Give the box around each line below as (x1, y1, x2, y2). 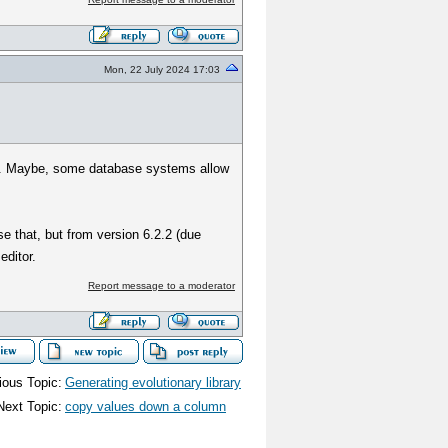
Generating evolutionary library (65, 375, 241, 390)
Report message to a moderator (87, 280, 235, 291)
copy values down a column (65, 399, 226, 414)
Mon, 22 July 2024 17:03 (104, 64, 220, 75)
